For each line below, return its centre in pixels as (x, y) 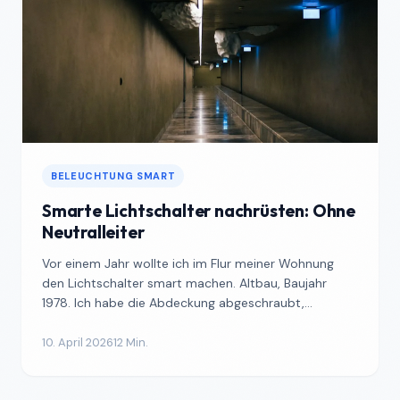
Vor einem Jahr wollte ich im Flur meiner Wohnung (188, 263)
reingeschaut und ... (99, 322)
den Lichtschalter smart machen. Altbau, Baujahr (184, 283)
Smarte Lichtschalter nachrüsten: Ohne (199, 211)
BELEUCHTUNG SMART (113, 176)
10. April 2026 (78, 342)
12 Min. (131, 342)
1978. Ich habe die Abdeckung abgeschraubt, (173, 303)
